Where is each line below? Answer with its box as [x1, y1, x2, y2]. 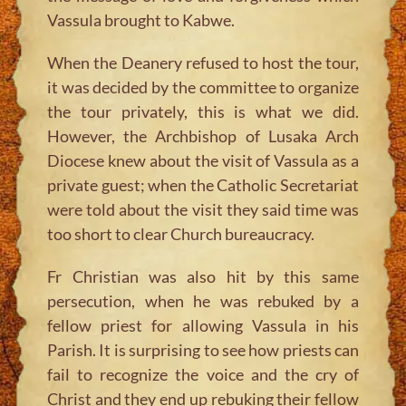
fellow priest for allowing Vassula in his [47, 314, 359, 335]
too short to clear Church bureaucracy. [47, 223, 315, 244]
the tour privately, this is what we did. [47, 101, 359, 121]
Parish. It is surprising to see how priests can [47, 339, 359, 360]
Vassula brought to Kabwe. [47, 9, 236, 30]
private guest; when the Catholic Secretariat [47, 174, 359, 195]
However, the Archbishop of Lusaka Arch [47, 125, 359, 146]
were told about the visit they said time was [47, 198, 359, 219]
